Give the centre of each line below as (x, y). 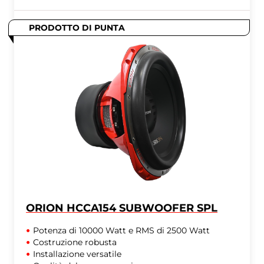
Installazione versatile (77, 254)
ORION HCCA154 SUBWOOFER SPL (122, 208)
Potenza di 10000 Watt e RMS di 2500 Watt (122, 231)
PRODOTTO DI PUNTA (77, 28)
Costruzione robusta (75, 242)
